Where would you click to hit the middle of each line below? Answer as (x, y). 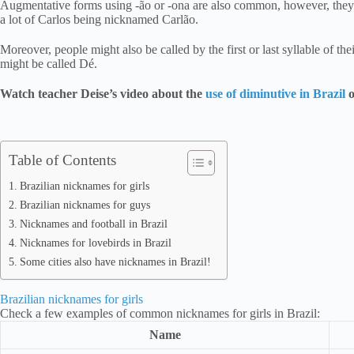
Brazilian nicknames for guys (85, 205)
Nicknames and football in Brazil (93, 224)
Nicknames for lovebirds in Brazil (95, 243)
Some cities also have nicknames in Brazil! (115, 262)
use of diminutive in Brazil (275, 93)
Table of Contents (62, 160)
